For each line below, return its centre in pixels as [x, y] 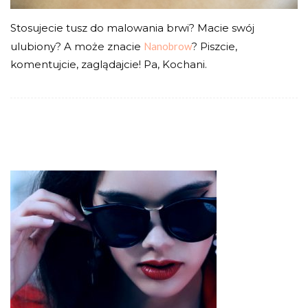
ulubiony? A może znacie [77, 46]
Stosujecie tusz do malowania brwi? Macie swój [132, 27]
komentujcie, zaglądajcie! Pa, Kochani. [109, 64]
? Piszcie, [214, 46]
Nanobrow [168, 46]
